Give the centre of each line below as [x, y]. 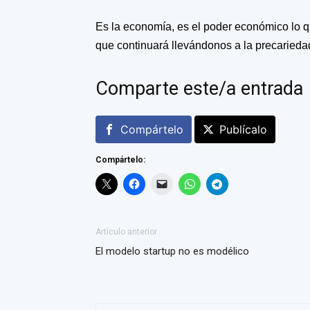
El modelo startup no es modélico [172, 251]
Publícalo [243, 129]
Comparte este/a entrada [199, 89]
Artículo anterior [126, 232]
